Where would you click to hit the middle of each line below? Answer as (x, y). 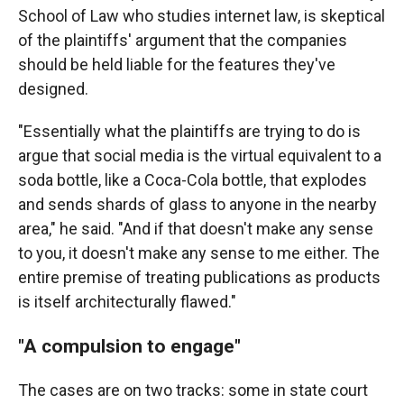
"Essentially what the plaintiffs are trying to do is (189, 132)
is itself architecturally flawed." (127, 302)
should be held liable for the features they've (177, 65)
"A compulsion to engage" (129, 346)
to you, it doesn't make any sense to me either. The (199, 253)
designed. (53, 89)
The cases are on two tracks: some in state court (193, 390)
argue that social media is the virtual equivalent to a (200, 156)
